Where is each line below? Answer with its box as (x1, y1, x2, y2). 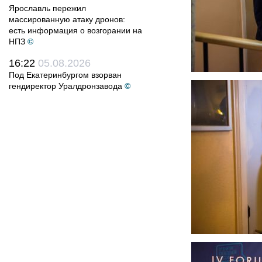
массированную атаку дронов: (9, 15, 125, 24)
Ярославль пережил (9, 4, 86, 13)
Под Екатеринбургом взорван (9, 70, 122, 80)
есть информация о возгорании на (9, 26, 142, 35)
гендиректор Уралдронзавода (9, 81, 122, 91)
